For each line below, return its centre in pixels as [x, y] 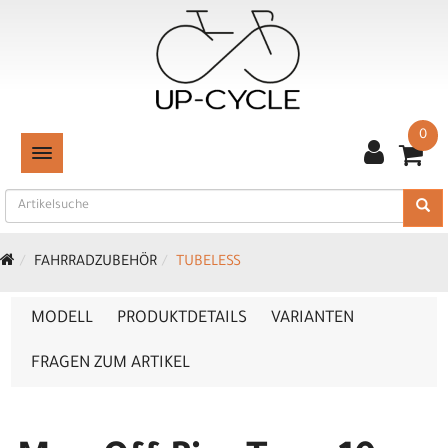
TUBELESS [208, 263]
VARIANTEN [312, 319]
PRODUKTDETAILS [182, 319]
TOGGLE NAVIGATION [101, 153]
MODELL [62, 319]
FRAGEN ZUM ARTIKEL [110, 364]
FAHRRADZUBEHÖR [95, 263]
